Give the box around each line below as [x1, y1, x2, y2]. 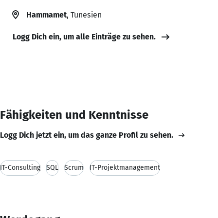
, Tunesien [67, 10, 102, 19]
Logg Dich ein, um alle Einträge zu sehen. [13, 32, 156, 41]
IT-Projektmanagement [90, 163, 160, 172]
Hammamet [26, 10, 67, 19]
